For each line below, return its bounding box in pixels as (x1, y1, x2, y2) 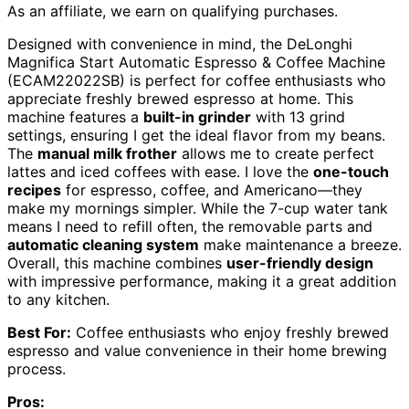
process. (7, 360, 66, 379)
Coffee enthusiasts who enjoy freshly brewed (71, 323, 389, 342)
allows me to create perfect (177, 144, 374, 163)
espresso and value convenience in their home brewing (7, 341, 387, 361)
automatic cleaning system (7, 236, 199, 255)
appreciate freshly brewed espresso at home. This (7, 89, 353, 109)
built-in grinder (143, 108, 251, 127)
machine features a (7, 108, 143, 127)
